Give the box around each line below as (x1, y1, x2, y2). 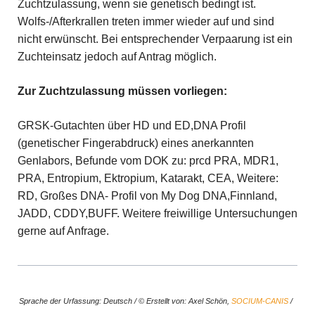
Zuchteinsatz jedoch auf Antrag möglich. (17, 50, 217, 63)
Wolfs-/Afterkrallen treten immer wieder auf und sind (17, 15, 274, 27)
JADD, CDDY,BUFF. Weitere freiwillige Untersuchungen (17, 207, 297, 219)
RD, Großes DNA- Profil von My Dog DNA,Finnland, (17, 189, 277, 202)
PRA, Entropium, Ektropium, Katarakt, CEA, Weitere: (17, 172, 278, 184)
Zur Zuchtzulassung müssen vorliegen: (17, 84, 227, 97)
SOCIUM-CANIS (231, 296, 288, 305)
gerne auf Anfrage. (17, 224, 109, 237)
